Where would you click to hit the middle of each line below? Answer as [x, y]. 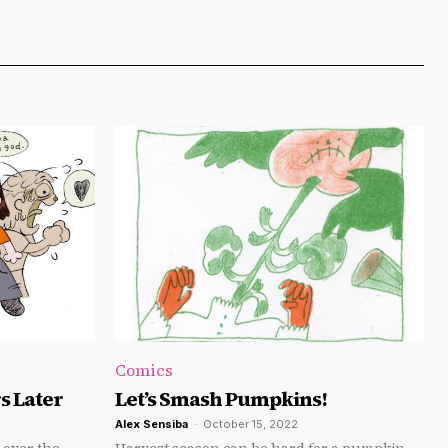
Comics [144, 370]
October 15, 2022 [250, 424]
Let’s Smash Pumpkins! [221, 399]
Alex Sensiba [151, 424]
